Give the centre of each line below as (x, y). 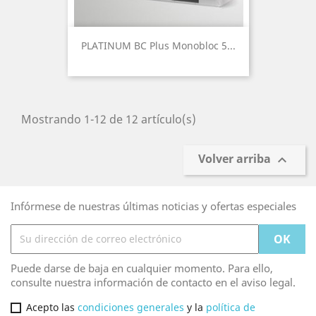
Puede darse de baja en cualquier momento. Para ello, (142, 268)
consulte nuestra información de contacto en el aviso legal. (153, 282)
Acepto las (52, 307)
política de (231, 307)
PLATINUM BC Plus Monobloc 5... (158, 45)
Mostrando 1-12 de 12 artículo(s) (109, 119)
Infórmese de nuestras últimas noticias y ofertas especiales (153, 206)
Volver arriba (236, 159)
